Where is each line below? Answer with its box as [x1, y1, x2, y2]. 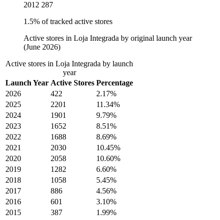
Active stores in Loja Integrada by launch [5, 59, 133, 68]
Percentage [96, 79, 133, 87]
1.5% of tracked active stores [24, 17, 112, 26]
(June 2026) [24, 43, 60, 52]
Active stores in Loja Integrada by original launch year [24, 34, 192, 43]
